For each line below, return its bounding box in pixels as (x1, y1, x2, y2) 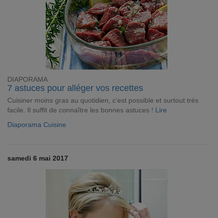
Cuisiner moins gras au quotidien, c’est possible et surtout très (7, 96, 199, 104)
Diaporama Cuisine (7, 121, 66, 128)
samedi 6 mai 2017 (7, 154, 68, 162)
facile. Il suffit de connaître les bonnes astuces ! (7, 106, 155, 114)
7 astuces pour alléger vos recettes (7, 83, 143, 93)
